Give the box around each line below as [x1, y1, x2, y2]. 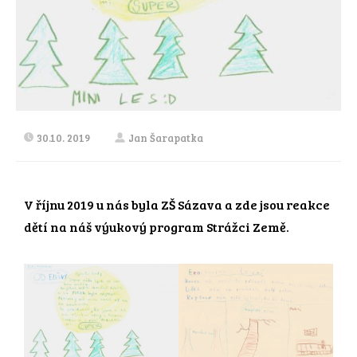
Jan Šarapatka [128, 131, 203, 145]
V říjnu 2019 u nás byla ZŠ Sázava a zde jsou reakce [24, 196, 330, 213]
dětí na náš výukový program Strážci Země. [24, 218, 289, 235]
